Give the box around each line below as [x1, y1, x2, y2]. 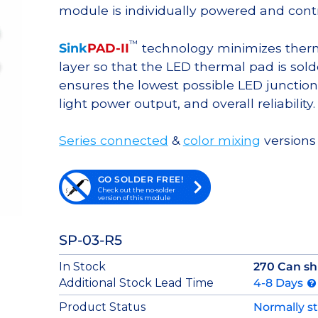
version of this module [97, 193, 170, 202]
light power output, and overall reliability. [58, 95, 315, 111]
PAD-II [87, 40, 129, 55]
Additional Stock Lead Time [58, 275, 214, 290]
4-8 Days [253, 275, 306, 290]
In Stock [58, 259, 106, 273]
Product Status [58, 300, 146, 314]
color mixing [182, 133, 261, 148]
